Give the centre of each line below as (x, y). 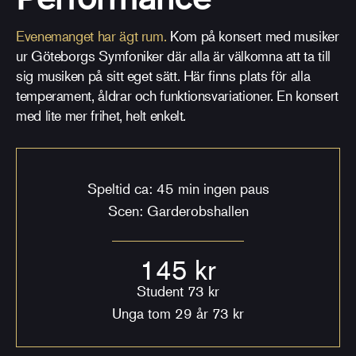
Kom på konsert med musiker (253, 35)
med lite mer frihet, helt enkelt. (101, 115)
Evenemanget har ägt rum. (91, 35)
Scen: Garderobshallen (178, 210)
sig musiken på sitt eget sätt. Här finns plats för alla (163, 75)
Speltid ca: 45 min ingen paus (178, 188)
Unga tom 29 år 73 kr (178, 313)
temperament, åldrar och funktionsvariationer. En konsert (177, 95)
